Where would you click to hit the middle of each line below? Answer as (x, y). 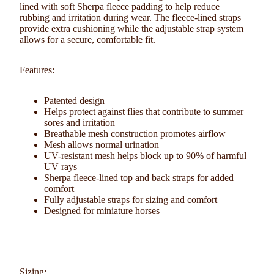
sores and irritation (80, 123)
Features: (37, 70)
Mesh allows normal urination (102, 145)
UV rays (61, 167)
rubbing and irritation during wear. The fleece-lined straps (130, 17)
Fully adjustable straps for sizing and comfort (131, 200)
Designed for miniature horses (102, 211)
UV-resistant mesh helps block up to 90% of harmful (145, 156)
